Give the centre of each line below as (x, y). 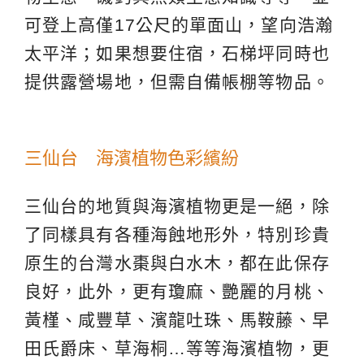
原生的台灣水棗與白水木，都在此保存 (177, 262)
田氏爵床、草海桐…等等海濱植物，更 (177, 348)
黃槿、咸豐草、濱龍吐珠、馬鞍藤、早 (177, 319)
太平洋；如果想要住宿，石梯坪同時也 (177, 53)
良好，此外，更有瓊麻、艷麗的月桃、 (177, 291)
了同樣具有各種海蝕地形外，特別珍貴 (177, 234)
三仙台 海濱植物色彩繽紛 (132, 158)
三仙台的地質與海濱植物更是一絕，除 (177, 206)
